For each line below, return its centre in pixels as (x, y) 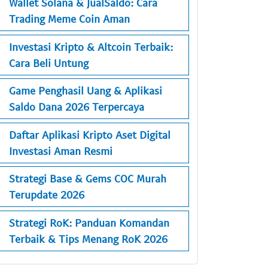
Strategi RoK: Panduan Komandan (89, 222)
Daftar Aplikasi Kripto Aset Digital (90, 134)
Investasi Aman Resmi (61, 150)
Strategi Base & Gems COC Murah (88, 179)
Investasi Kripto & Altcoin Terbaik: (91, 46)
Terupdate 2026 (47, 195)
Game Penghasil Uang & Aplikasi (86, 91)
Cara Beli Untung (49, 63)
